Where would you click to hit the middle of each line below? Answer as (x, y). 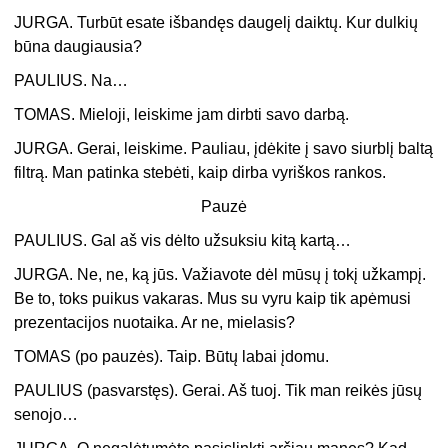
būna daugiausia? (78, 47)
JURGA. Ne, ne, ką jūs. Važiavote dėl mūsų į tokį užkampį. (220, 275)
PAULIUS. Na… (71, 81)
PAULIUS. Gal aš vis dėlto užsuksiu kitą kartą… (183, 241)
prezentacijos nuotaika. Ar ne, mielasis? (155, 323)
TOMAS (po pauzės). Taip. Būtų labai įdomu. (172, 357)
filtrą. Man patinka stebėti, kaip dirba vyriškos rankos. (200, 173)
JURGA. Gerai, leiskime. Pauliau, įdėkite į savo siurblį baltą (224, 149)
